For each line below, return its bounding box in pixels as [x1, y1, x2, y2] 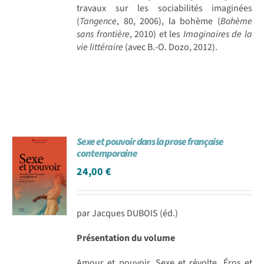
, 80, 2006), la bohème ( [117, 14, 220, 28]
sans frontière [77, 27, 130, 41]
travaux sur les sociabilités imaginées [77, 1, 252, 15]
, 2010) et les [129, 27, 181, 41]
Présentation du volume [77, 231, 176, 245]
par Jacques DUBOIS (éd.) [77, 206, 179, 220]
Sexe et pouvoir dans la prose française [77, 134, 224, 149]
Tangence [80, 14, 117, 28]
